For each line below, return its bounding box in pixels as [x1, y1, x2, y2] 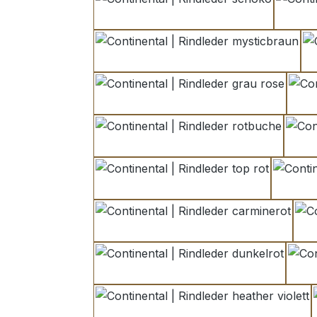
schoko [183, 9, 222, 24]
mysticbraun [196, 52, 263, 67]
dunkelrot [188, 264, 241, 279]
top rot [181, 179, 218, 194]
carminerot [192, 221, 251, 236]
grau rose [189, 94, 241, 109]
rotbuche [188, 137, 237, 151]
